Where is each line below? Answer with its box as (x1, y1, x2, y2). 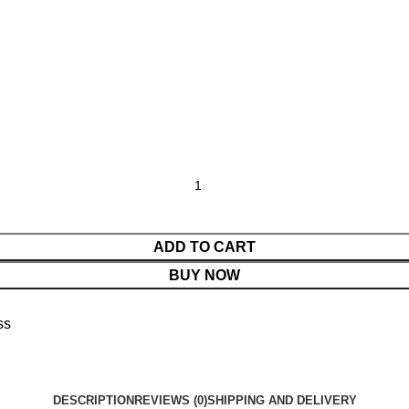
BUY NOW (169, 267, 240, 284)
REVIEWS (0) (133, 393, 207, 407)
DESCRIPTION (52, 393, 134, 407)
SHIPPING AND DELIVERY (206, 393, 357, 407)
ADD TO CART (153, 239, 256, 256)
